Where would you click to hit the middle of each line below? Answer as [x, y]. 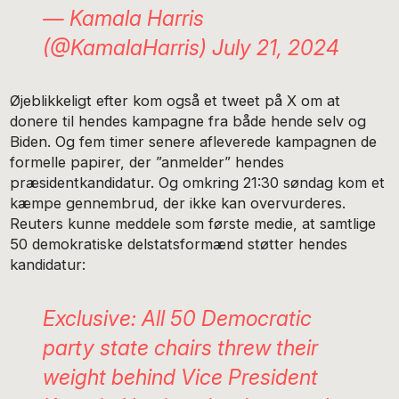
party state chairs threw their [180, 347]
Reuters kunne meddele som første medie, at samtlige [193, 223]
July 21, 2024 [275, 47]
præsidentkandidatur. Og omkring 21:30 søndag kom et [198, 182]
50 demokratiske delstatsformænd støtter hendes [179, 244]
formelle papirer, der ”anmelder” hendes [147, 162]
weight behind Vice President [180, 377]
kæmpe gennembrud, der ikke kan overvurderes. [178, 203]
